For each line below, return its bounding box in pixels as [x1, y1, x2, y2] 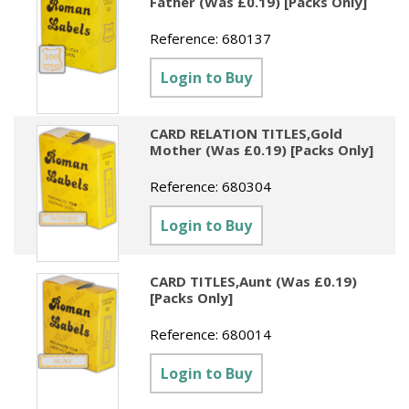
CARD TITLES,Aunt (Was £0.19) [150, 271, 358, 290]
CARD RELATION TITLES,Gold [150, 123, 343, 142]
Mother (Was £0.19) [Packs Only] [150, 140, 374, 159]
